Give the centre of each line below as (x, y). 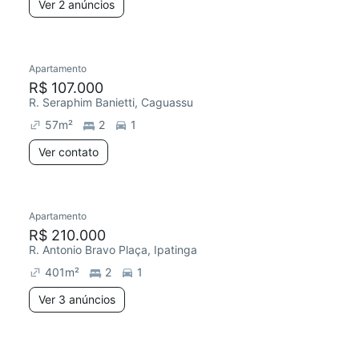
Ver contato (69, 152)
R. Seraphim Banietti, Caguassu (111, 102)
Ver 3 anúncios (77, 299)
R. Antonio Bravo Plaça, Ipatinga (113, 250)
